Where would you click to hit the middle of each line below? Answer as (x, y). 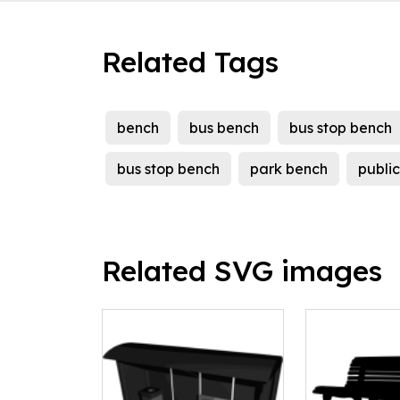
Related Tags (190, 62)
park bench (289, 169)
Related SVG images (242, 271)
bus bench (224, 128)
